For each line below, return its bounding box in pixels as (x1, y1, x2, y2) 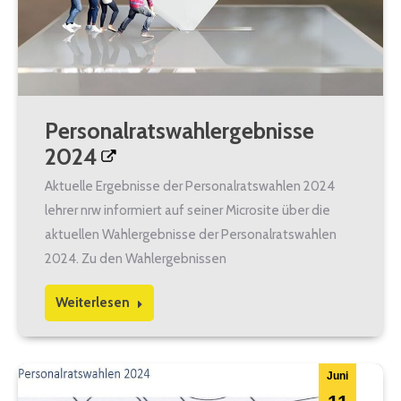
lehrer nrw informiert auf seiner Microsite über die (45, 201, 330, 218)
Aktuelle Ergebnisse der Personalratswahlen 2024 (45, 177, 340, 194)
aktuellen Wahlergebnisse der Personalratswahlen (45, 226, 337, 243)
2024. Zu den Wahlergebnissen (45, 250, 232, 267)
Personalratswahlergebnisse (45, 116, 314, 144)
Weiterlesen (55, 294, 130, 311)
